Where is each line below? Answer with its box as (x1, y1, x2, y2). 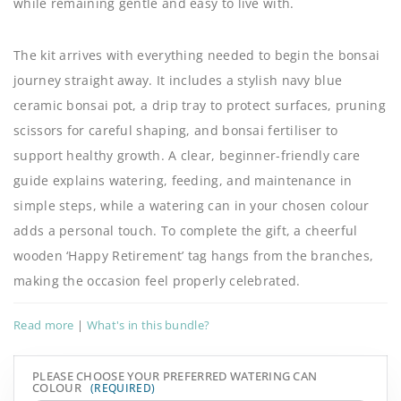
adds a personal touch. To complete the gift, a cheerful (13, 222, 358, 240)
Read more (13, 317, 74, 334)
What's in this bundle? (86, 317, 210, 334)
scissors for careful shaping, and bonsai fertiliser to (13, 122, 338, 140)
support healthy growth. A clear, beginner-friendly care (13, 147, 361, 165)
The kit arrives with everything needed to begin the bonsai (13, 47, 380, 64)
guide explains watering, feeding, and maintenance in (13, 172, 353, 190)
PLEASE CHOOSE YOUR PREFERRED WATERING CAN (32, 368, 318, 385)
